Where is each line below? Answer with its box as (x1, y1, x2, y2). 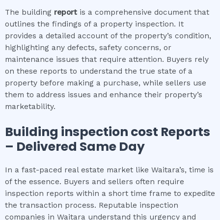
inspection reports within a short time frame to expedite (5, 189, 215, 198)
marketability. (5, 102, 55, 111)
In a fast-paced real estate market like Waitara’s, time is (5, 165, 214, 174)
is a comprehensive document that (77, 7, 209, 17)
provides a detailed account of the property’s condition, (5, 31, 211, 40)
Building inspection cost (5, 123, 158, 140)
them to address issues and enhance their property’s (5, 90, 202, 99)
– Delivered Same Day (5, 137, 145, 155)
